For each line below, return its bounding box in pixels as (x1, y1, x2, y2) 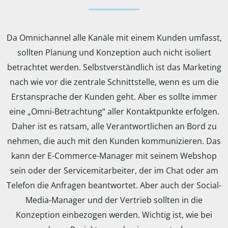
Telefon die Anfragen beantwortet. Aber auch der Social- (7, 180, 221, 191)
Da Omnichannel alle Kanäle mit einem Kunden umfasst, (6, 32, 222, 43)
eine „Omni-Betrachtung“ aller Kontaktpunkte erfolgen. (9, 106, 219, 117)
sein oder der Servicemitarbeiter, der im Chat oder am (10, 165, 218, 176)
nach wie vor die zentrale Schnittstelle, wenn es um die (9, 76, 219, 88)
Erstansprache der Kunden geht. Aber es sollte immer (11, 91, 217, 102)
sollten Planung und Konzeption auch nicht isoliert (17, 47, 211, 58)
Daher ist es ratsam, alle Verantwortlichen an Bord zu (11, 121, 217, 132)
